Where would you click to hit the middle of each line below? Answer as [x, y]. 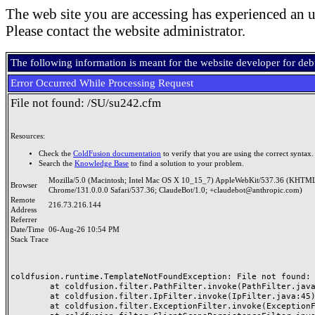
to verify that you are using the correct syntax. [237, 153]
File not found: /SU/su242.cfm [86, 103]
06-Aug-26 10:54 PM [84, 230]
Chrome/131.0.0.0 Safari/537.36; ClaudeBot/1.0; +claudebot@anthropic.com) [175, 190]
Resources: [28, 136]
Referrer [26, 220]
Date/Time [30, 230]
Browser [26, 185]
